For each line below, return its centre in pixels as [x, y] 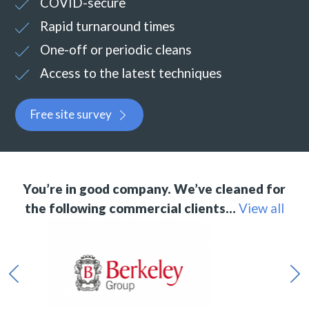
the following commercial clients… [130, 209]
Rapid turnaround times [108, 27]
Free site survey [71, 114]
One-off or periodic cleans [116, 50]
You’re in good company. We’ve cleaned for [154, 189]
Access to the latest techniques [131, 73]
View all [261, 209]
